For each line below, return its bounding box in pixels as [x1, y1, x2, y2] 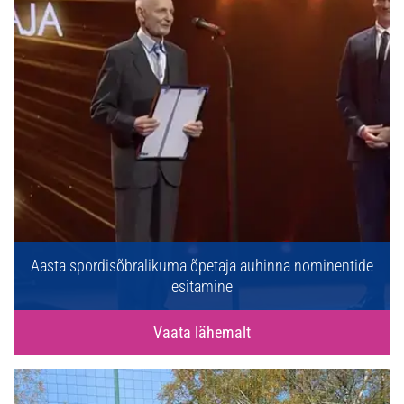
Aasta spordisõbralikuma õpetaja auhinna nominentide [31, 256, 373, 276]
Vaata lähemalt [153, 323, 251, 343]
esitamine [171, 277, 233, 297]
